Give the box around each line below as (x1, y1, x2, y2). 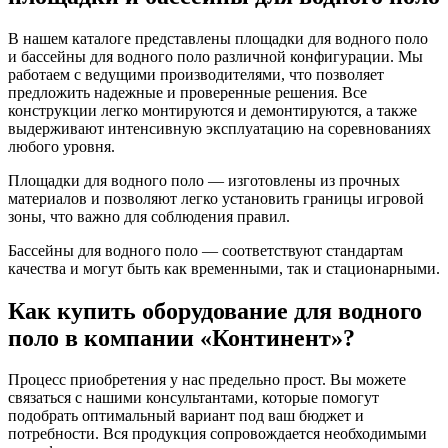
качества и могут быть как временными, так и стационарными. (8, 259, 440, 277)
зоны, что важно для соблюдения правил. (8, 207, 290, 225)
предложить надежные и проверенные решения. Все (8, 83, 367, 101)
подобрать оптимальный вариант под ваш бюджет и (8, 407, 364, 425)
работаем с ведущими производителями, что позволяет (8, 65, 384, 83)
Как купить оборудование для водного (8, 297, 422, 324)
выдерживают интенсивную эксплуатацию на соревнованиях (8, 119, 431, 137)
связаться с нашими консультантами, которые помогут (8, 389, 379, 407)
